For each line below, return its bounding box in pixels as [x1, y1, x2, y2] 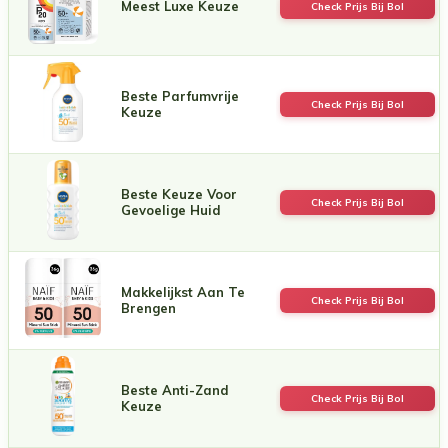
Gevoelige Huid [121, 201, 221, 218]
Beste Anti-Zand [121, 381, 229, 398]
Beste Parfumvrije [121, 87, 239, 104]
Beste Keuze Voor [121, 185, 237, 202]
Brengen [121, 299, 176, 316]
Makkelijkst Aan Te [121, 283, 245, 300]
